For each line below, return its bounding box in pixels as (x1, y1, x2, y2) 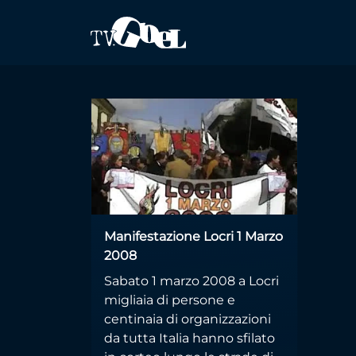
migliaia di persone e (104, 292, 235, 308)
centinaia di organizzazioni (104, 311, 271, 327)
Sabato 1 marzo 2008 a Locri (104, 273, 279, 288)
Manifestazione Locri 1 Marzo (104, 228, 283, 244)
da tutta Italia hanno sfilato (104, 330, 275, 346)
